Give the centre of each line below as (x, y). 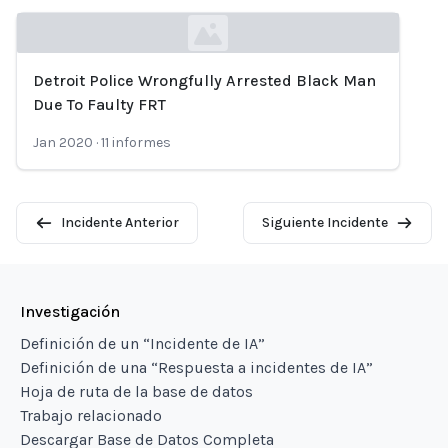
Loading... (50, 96)
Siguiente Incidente (324, 222)
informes (141, 142)
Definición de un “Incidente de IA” (142, 343)
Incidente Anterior (119, 222)
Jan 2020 (63, 142)
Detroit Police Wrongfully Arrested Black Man (204, 80)
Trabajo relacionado (91, 415)
